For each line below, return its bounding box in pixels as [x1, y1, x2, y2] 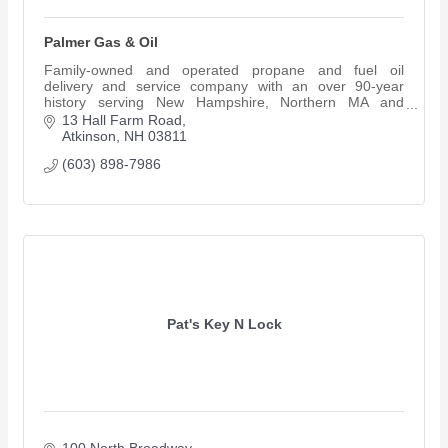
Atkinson [61, 128, 116, 145]
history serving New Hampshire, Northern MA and [44, 93, 404, 110]
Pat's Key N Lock [166, 315, 282, 332]
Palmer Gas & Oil [44, 33, 158, 50]
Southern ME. [44, 109, 131, 126]
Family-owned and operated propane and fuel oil [44, 61, 404, 78]
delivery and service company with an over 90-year [44, 77, 404, 94]
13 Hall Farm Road [61, 112, 182, 129]
